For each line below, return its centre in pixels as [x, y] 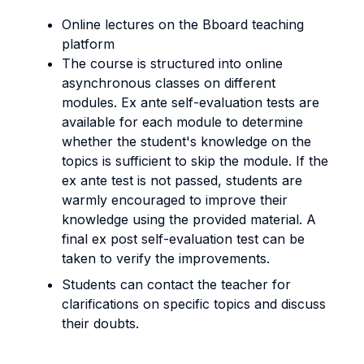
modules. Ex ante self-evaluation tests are [191, 102]
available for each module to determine [182, 122]
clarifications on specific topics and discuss [194, 304]
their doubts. [100, 323]
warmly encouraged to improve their [175, 200]
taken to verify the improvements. [166, 258]
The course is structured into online [172, 63]
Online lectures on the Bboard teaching [183, 24]
